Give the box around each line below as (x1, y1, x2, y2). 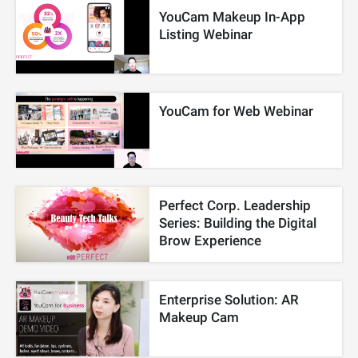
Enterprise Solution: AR (159, 292, 300, 308)
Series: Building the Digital (159, 215, 317, 232)
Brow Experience (159, 233, 262, 249)
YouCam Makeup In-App (159, 8, 306, 25)
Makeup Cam (159, 309, 240, 326)
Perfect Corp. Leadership (159, 197, 312, 214)
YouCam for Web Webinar (159, 102, 314, 119)
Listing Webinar (159, 26, 253, 42)
